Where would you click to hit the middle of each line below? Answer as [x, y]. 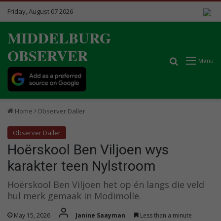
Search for [197, 60]
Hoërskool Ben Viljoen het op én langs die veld [106, 184]
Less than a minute [165, 215]
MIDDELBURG [59, 37]
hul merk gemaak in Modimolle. [74, 196]
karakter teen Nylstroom [81, 166]
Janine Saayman [100, 215]
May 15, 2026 [32, 215]
